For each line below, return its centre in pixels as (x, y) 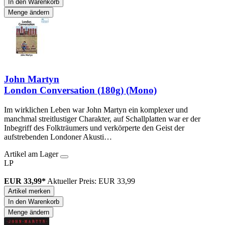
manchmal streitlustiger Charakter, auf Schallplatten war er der (102, 119)
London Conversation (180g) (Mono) (80, 90)
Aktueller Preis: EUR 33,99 (91, 181)
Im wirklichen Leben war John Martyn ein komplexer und (96, 109)
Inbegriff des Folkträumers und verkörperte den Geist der (94, 128)
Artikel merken (29, 191)
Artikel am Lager (32, 154)
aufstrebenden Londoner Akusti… (58, 137)
